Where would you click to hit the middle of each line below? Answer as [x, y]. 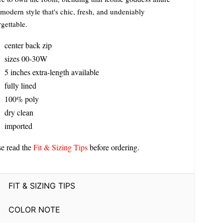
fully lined [20, 86]
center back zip [28, 45]
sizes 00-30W [26, 59]
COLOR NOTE [34, 209]
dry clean [19, 112]
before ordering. [113, 147]
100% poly [21, 99]
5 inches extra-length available [52, 72]
